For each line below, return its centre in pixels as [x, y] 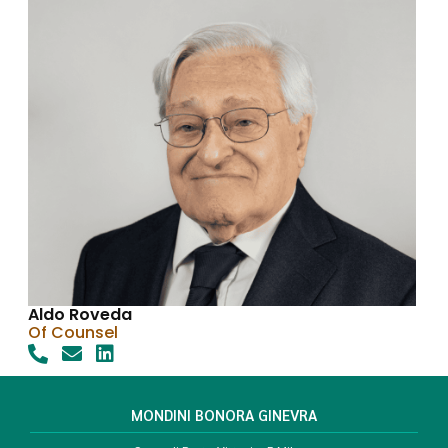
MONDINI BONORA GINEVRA [224, 414]
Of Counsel [73, 332]
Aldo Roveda [80, 314]
